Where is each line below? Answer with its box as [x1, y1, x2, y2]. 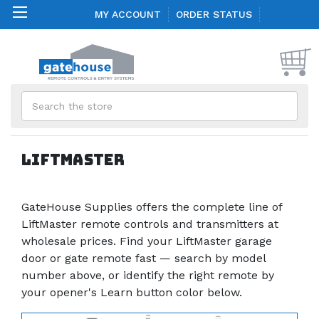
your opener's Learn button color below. [21, 286, 242, 300]
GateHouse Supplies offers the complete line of [21, 200, 282, 214]
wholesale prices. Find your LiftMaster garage [21, 234, 272, 249]
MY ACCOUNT [95, 9, 161, 20]
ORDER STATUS [176, 9, 252, 20]
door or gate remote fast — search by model [21, 251, 266, 266]
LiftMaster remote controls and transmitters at [21, 217, 278, 231]
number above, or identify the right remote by [21, 268, 274, 283]
